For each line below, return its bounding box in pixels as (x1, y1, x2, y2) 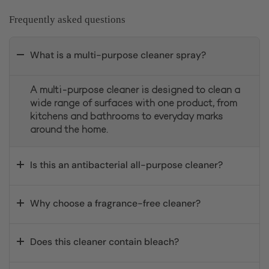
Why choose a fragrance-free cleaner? (30, 196, 201, 210)
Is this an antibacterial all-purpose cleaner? (30, 158, 223, 171)
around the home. (30, 125, 108, 136)
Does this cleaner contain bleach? (30, 235, 179, 248)
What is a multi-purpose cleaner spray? (30, 48, 206, 61)
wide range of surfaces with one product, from (30, 98, 237, 109)
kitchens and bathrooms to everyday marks (30, 112, 223, 122)
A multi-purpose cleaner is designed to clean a (30, 85, 240, 96)
